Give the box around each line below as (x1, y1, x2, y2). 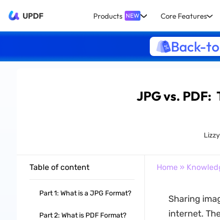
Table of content (29, 163, 89, 172)
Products (93, 11, 123, 21)
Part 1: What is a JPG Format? (39, 189, 131, 197)
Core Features (160, 11, 207, 21)
